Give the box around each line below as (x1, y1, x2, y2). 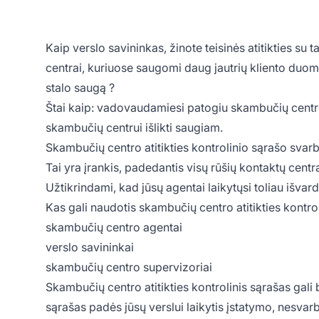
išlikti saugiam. (142, 120, 223, 135)
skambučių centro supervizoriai (46, 259, 212, 274)
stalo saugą (46, 80, 106, 95)
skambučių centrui (46, 120, 142, 135)
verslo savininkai (46, 239, 134, 254)
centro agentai (106, 219, 182, 234)
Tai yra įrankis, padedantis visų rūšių (46, 159, 239, 174)
